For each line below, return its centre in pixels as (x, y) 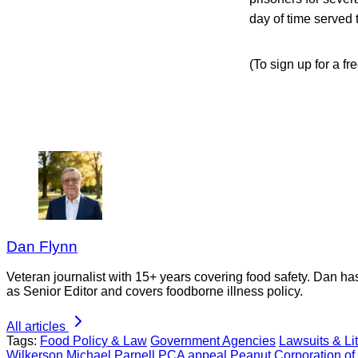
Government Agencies (213, 341)
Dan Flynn (42, 246)
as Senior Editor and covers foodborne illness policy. (155, 292)
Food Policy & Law (93, 341)
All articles (36, 327)
